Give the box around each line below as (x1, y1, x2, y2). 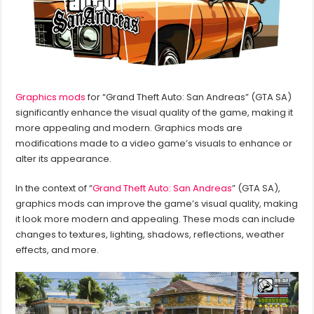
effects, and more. (15, 243, 100, 257)
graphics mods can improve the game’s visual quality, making (15, 197, 299, 211)
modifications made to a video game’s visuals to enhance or (15, 137, 293, 151)
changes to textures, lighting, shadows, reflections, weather (15, 228, 285, 242)
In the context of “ (15, 182, 93, 196)
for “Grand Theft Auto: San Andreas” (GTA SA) (86, 90, 292, 104)
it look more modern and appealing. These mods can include (15, 212, 296, 226)
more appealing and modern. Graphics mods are (15, 121, 243, 135)
